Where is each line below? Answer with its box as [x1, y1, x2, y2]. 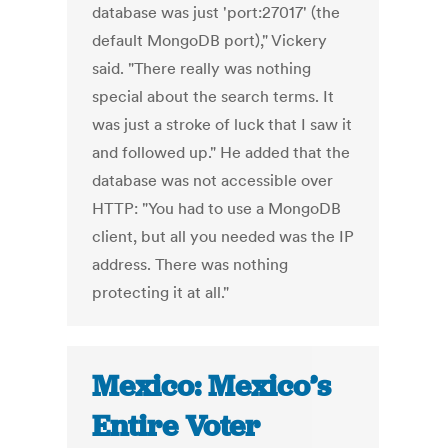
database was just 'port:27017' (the [92, 2, 341, 23]
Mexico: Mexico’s [92, 367, 332, 406]
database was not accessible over [92, 170, 334, 191]
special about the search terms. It [92, 86, 335, 107]
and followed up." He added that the [92, 142, 351, 163]
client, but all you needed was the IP [92, 226, 355, 247]
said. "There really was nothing [92, 58, 312, 79]
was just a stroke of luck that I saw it [92, 114, 353, 135]
